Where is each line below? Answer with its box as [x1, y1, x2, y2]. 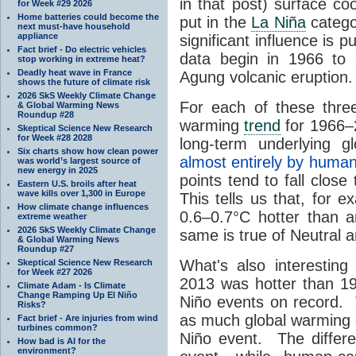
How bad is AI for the [17, 335, 106, 346]
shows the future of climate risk [17, 76, 150, 87]
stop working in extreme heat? [17, 53, 145, 64]
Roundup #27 [17, 243, 74, 253]
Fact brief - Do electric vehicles [17, 44, 146, 54]
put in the [180, 13, 252, 31]
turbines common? [17, 322, 98, 332]
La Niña [251, 13, 306, 31]
